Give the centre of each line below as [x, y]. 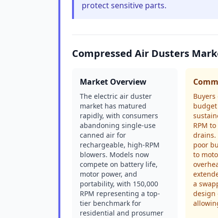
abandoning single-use [118, 125]
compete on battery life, [119, 164]
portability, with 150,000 [119, 184]
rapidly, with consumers [119, 116]
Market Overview [113, 82]
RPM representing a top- [120, 193]
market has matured [113, 106]
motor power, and [109, 174]
